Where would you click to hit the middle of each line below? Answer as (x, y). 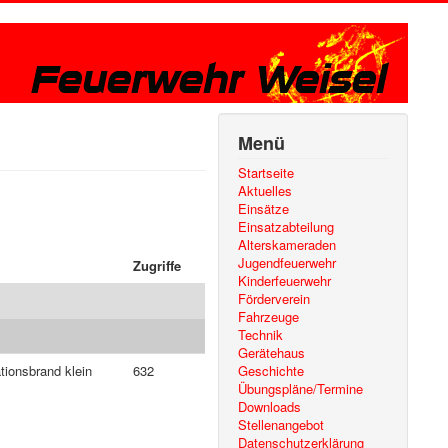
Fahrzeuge (269, 316)
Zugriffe (157, 265)
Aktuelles (265, 190)
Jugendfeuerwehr (287, 262)
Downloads (270, 406)
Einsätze (264, 208)
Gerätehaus (272, 352)
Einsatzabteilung (286, 226)
